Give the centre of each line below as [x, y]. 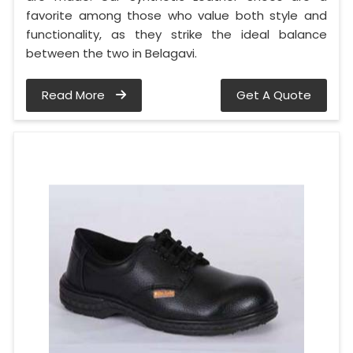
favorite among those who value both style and [176, 15]
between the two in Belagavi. [111, 53]
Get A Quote [274, 95]
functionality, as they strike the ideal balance [176, 34]
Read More [75, 95]
